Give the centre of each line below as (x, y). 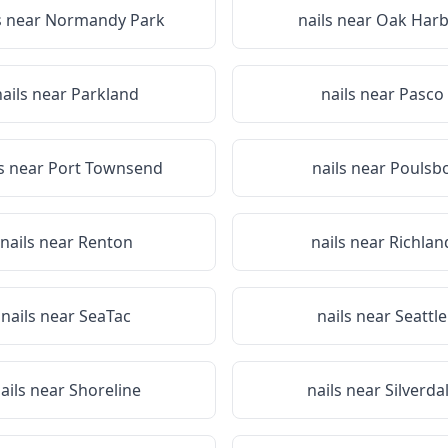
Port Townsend (105, 168)
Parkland (105, 94)
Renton (105, 242)
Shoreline (105, 390)
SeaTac (105, 316)
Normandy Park (105, 20)
